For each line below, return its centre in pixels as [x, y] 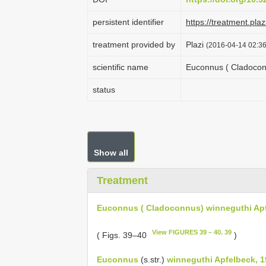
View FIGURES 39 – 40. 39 [192, 232]
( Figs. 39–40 [123, 235]
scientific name [121, 67]
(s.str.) [153, 259]
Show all [111, 153]
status [104, 90]
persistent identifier [128, 22]
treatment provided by [134, 45]
